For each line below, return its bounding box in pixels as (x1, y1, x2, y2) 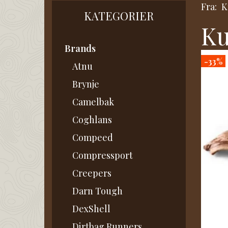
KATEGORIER (83, 9, 154, 23)
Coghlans (72, 113, 112, 126)
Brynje (72, 78, 99, 91)
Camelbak (72, 96, 114, 108)
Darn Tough (72, 185, 123, 197)
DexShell (72, 203, 110, 215)
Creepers (72, 167, 111, 180)
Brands (65, 42, 96, 55)
